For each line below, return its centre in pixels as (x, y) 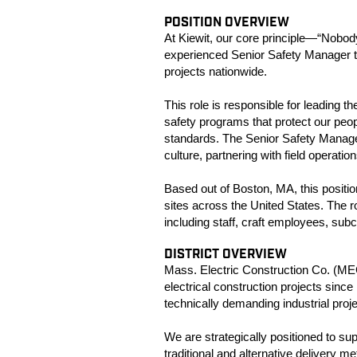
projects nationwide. (216, 71)
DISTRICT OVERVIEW (226, 255)
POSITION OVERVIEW (227, 23)
